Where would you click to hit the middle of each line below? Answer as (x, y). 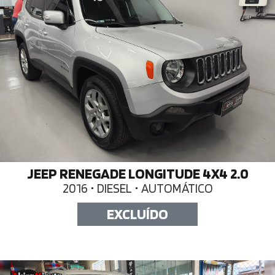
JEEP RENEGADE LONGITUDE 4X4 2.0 (137, 173)
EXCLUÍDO (137, 214)
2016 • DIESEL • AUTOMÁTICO (137, 188)
